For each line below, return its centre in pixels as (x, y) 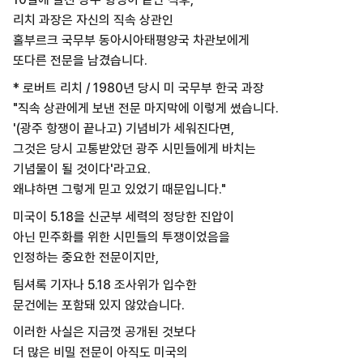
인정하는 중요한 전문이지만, (87, 257)
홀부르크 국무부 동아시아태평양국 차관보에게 (131, 41)
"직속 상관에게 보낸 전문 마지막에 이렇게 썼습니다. (145, 109)
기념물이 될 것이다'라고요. (81, 169)
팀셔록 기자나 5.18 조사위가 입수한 (106, 284)
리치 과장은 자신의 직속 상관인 (93, 20)
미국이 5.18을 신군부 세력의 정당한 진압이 (123, 216)
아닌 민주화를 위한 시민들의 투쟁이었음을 (121, 237)
